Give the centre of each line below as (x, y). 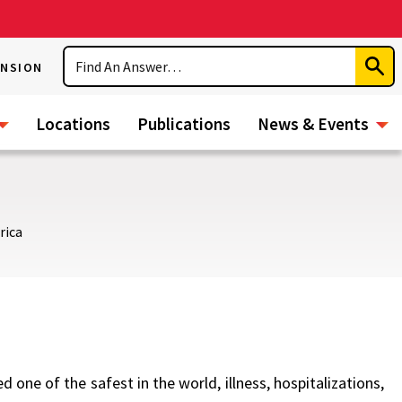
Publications (184, 124)
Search (87, 56)
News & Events (313, 124)
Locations (73, 124)
